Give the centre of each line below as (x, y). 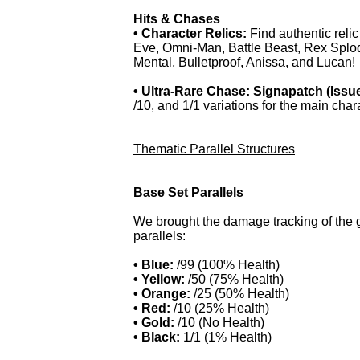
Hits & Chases (177, 19)
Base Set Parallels (188, 192)
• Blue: (155, 265)
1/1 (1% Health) (227, 337)
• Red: (152, 308)
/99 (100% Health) (228, 265)
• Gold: (155, 323)
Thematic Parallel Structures (214, 149)
